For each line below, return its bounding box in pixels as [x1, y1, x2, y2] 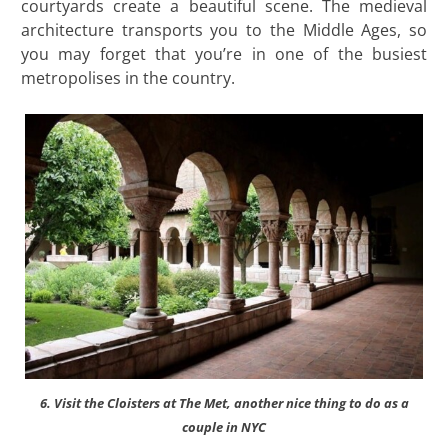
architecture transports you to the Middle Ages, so [20, 18, 428, 41]
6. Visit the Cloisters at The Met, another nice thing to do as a [39, 393, 409, 412]
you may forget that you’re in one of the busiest [20, 42, 428, 65]
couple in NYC [182, 417, 266, 436]
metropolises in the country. [20, 66, 235, 89]
